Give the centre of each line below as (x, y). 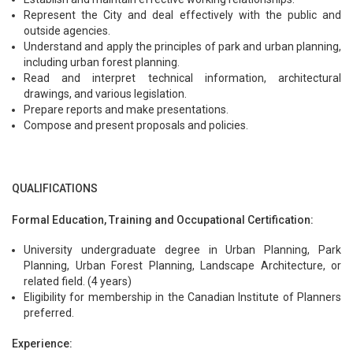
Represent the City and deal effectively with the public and (182, 15)
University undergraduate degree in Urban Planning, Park (182, 249)
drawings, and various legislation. (106, 94)
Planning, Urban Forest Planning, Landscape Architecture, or (182, 265)
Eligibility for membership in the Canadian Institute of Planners (182, 297)
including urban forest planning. (102, 63)
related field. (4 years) (78, 281)
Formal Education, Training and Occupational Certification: (163, 219)
